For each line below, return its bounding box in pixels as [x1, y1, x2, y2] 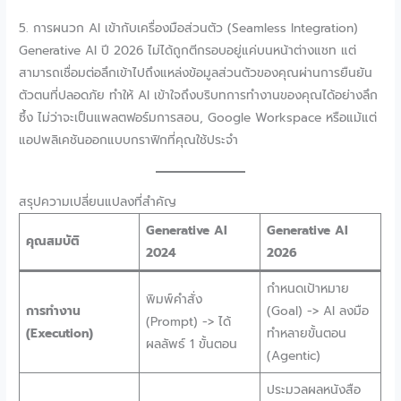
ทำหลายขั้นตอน [266, 323, 346, 343]
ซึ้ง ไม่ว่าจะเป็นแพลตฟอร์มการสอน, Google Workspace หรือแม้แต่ [19, 107, 378, 127]
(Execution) [25, 323, 93, 343]
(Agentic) [266, 346, 320, 365]
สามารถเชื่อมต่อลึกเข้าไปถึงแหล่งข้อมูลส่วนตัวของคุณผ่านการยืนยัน [19, 63, 373, 82]
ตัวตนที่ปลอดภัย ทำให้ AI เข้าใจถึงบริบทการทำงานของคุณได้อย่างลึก [19, 85, 379, 105]
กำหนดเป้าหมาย [266, 278, 349, 298]
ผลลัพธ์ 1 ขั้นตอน [145, 334, 237, 354]
